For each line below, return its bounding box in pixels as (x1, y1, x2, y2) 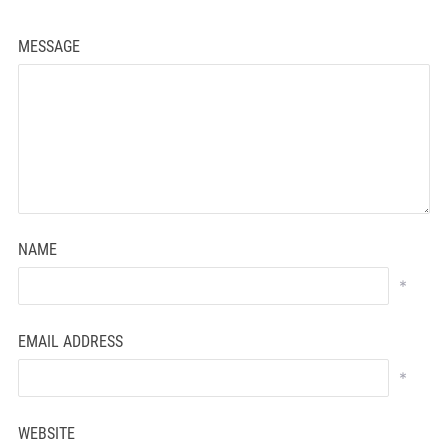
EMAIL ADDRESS (17, 332, 123, 352)
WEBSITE (17, 424, 75, 444)
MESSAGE (17, 37, 80, 57)
